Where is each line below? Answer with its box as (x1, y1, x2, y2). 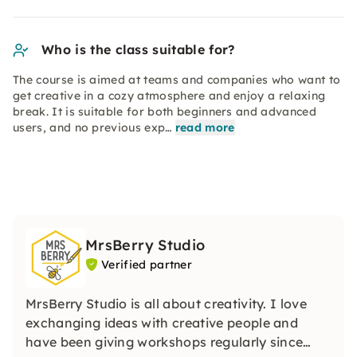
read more (175, 120, 235, 135)
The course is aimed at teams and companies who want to (13, 73, 341, 87)
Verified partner (101, 257, 193, 272)
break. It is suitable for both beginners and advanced (13, 104, 316, 119)
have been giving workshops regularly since (25, 334, 304, 350)
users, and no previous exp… (13, 120, 172, 135)
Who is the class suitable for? (41, 41, 235, 57)
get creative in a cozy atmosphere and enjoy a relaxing (13, 88, 326, 103)
